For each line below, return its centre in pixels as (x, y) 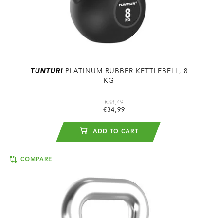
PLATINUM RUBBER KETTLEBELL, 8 (125, 71)
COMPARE (35, 159)
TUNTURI (46, 71)
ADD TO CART (115, 132)
